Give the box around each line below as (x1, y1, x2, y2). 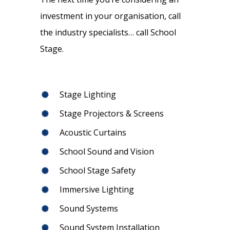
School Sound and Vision (59, 146, 154, 158)
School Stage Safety (59, 165, 136, 177)
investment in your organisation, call (40, 10, 181, 22)
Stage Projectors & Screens (59, 108, 164, 120)
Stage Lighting (59, 89, 116, 101)
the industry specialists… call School (40, 27, 176, 39)
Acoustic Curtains (59, 127, 126, 139)
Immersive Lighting (59, 184, 134, 196)
